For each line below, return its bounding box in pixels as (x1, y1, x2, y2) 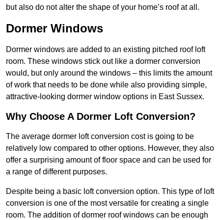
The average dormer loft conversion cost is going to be (6, 132, 194, 141)
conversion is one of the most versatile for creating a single (6, 199, 209, 208)
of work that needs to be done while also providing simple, (6, 81, 207, 89)
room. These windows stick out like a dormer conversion (6, 57, 200, 66)
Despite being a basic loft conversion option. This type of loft (6, 187, 214, 196)
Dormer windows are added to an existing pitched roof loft (6, 45, 205, 54)
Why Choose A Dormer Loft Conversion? (6, 111, 195, 122)
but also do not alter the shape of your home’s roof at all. (6, 3, 199, 12)
